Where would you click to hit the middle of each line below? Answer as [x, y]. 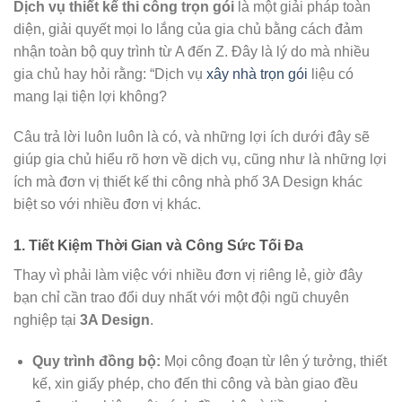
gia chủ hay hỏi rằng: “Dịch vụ [110, 74]
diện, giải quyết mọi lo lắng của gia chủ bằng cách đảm [188, 29]
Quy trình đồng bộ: [96, 362]
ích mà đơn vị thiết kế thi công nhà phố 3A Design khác [188, 182]
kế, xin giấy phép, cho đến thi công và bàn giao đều [195, 384]
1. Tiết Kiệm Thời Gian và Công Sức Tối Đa [158, 246]
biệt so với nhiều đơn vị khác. [107, 205]
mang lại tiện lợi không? [90, 96]
